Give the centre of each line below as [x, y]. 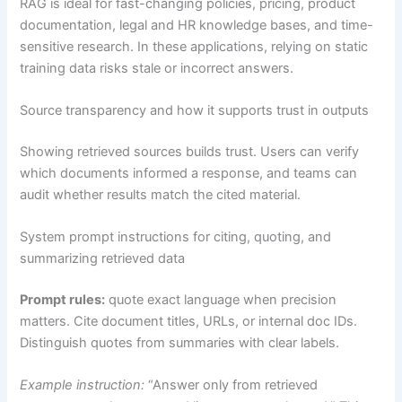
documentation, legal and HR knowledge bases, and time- [197, 25]
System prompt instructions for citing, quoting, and [176, 237]
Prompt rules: [63, 300]
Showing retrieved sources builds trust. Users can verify [190, 151]
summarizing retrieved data [103, 259]
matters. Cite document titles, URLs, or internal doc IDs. [189, 322]
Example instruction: [83, 385]
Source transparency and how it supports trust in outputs [195, 111]
